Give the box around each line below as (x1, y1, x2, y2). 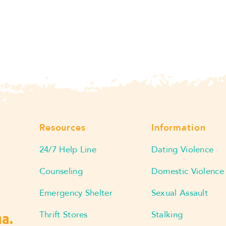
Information (151, 121, 206, 134)
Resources (39, 121, 86, 134)
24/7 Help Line (39, 143, 97, 155)
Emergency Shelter (39, 187, 112, 199)
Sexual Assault (151, 187, 208, 199)
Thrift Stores (39, 208, 88, 220)
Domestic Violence (151, 165, 224, 177)
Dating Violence (151, 143, 214, 155)
